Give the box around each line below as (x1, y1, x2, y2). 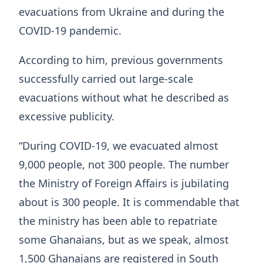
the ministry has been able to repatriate (19, 213, 217, 228)
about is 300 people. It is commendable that (19, 194, 240, 209)
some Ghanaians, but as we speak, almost (19, 232, 229, 247)
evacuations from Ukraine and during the (19, 4, 224, 19)
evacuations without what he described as (19, 90, 229, 104)
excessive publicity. (19, 109, 114, 123)
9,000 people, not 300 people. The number (19, 157, 229, 171)
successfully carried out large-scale (19, 71, 193, 86)
